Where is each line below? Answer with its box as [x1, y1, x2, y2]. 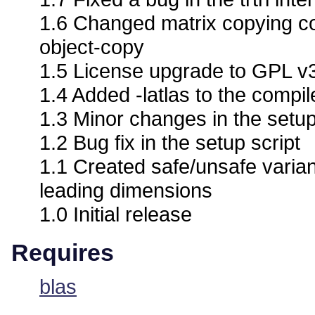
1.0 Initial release [39, 202, 192, 226]
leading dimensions [39, 179, 212, 202]
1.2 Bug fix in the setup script [39, 131, 300, 155]
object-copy [39, 35, 144, 59]
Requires [11, 239, 114, 266]
